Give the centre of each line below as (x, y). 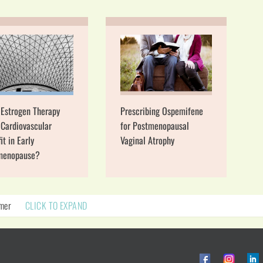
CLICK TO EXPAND (56, 206)
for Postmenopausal (154, 126)
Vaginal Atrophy (147, 141)
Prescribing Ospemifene (161, 111)
